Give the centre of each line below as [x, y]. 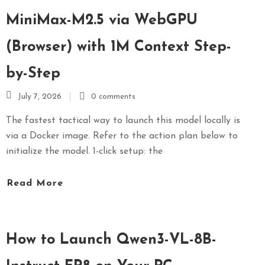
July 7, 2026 [40, 96]
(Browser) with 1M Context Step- [119, 47]
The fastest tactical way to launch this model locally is [123, 120]
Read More [35, 184]
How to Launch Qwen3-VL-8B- [111, 240]
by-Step [33, 73]
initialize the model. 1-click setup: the [84, 151]
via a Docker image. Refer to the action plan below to [122, 136]
